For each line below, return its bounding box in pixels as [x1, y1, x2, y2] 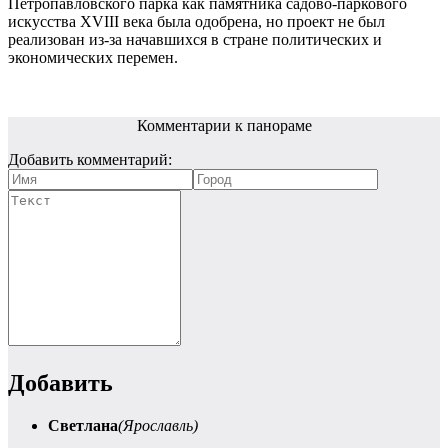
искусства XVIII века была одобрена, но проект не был [8, 12, 385, 30]
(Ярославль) [118, 416, 198, 434]
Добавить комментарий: [8, 150, 172, 168]
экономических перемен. [8, 48, 178, 66]
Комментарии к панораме [136, 116, 312, 134]
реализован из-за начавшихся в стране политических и [8, 30, 382, 48]
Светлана [48, 416, 118, 434]
